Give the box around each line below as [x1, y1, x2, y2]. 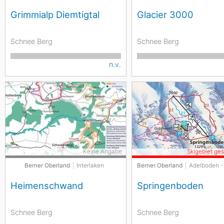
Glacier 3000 [137, 9, 194, 20]
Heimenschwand [10, 180, 83, 191]
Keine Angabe [83, 148, 122, 155]
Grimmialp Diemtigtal [10, 9, 99, 20]
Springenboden [137, 180, 204, 191]
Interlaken [76, 162, 104, 169]
